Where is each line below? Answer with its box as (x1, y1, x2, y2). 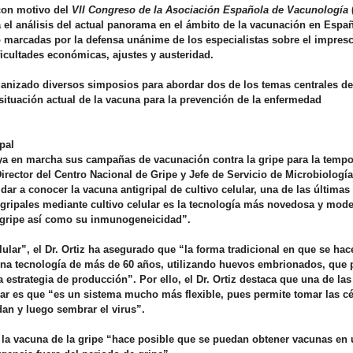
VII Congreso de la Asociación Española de (72, 4, 287, 17)
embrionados (258, 258, 322, 271)
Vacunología (287, 4, 348, 17)
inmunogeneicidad (91, 214, 182, 226)
